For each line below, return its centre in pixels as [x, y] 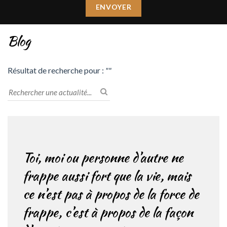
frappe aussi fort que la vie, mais [107, 176]
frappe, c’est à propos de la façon [108, 212]
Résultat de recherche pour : [56, 70]
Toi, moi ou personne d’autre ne [103, 158]
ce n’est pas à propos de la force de [111, 194]
